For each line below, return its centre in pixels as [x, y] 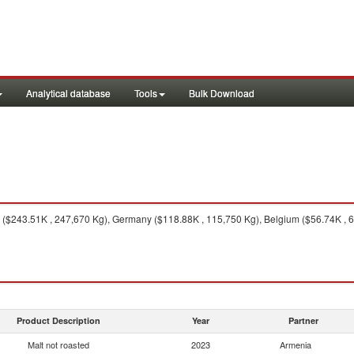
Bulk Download [222, 93]
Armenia [296, 345]
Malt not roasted [58, 345]
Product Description [58, 320]
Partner [303, 320]
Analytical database [68, 93]
